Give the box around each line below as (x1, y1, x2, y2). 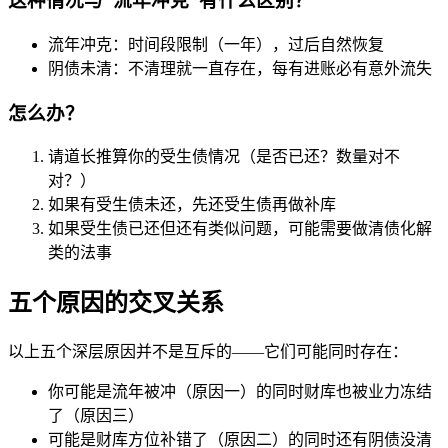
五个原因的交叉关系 (8, 290, 224, 317)
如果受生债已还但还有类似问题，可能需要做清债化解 (48, 220, 432, 238)
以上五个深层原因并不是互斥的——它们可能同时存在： (8, 343, 408, 361)
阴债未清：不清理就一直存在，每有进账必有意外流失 (48, 59, 432, 77)
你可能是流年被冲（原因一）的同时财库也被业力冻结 (48, 383, 432, 401)
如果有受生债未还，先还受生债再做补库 (48, 196, 336, 214)
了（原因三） (48, 407, 144, 425)
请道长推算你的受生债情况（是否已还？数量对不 (48, 148, 400, 166)
